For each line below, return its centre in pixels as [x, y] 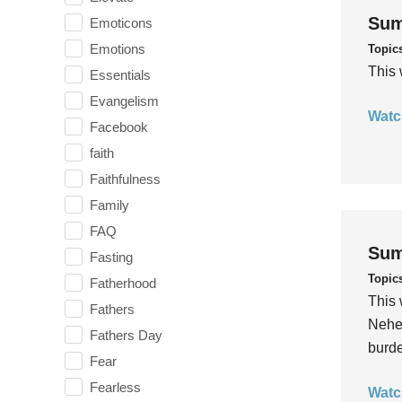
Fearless [115, 387]
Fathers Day [126, 335]
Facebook [119, 127]
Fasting [111, 257]
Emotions [118, 48]
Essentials [120, 74]
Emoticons [121, 22]
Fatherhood [123, 283]
